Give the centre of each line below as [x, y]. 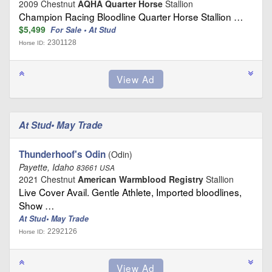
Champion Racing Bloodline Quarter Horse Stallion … [131, 17]
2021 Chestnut [48, 179]
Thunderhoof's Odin [62, 155]
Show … [36, 206]
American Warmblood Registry [141, 179]
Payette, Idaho [48, 167]
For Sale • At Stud [83, 30]
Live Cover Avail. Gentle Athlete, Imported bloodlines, [130, 192]
